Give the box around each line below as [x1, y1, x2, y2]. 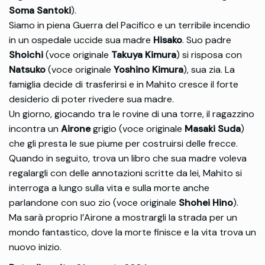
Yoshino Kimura [114, 63, 183, 76]
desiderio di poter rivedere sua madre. [9, 93, 174, 106]
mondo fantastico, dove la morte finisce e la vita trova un [9, 226, 256, 239]
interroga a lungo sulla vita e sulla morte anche [9, 182, 209, 195]
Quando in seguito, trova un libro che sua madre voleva [9, 152, 247, 165]
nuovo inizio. [9, 241, 62, 254]
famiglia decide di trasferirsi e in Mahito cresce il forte [9, 78, 238, 91]
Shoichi [9, 49, 43, 62]
